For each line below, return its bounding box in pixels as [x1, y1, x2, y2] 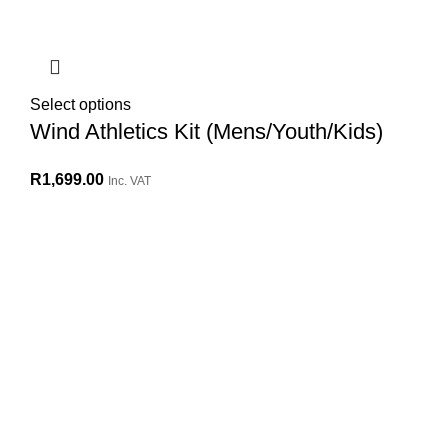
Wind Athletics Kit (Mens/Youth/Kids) [30, 119, 383, 145]
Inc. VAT [108, 174, 151, 189]
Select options [30, 96, 131, 114]
